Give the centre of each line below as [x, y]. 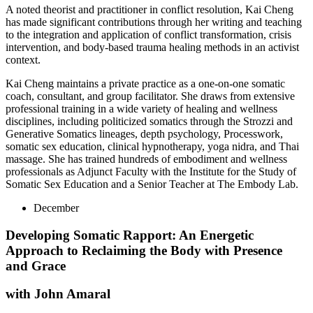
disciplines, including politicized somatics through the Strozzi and [149, 121]
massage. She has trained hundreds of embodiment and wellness [146, 159]
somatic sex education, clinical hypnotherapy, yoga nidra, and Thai [152, 146]
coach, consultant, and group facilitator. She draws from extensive [150, 96]
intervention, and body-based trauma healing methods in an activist [152, 47]
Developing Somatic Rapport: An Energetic [130, 235]
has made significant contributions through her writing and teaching [154, 22]
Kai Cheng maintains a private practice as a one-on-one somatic [145, 83]
